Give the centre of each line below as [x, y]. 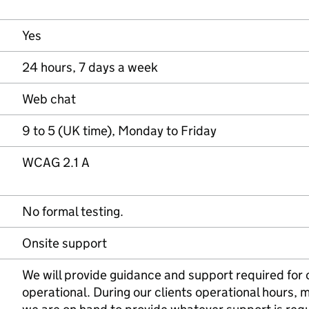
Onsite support [64, 243]
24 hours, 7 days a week [90, 67]
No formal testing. [73, 211]
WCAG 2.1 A [56, 162]
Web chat [49, 99]
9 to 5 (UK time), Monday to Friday [119, 131]
